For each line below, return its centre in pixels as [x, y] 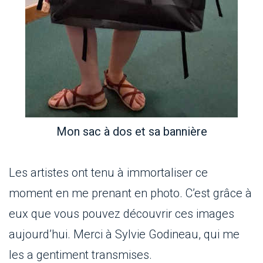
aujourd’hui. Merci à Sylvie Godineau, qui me [124, 235]
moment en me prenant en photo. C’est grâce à [130, 193]
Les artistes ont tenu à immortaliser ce [108, 173]
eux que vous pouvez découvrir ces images [122, 214]
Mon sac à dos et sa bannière [131, 132]
